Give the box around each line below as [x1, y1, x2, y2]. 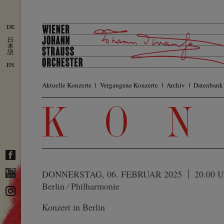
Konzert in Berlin [42, 201, 105, 213]
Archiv [166, 80, 185, 89]
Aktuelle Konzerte [42, 80, 91, 89]
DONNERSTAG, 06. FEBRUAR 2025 [42, 168, 182, 180]
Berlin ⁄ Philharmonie [42, 180, 119, 192]
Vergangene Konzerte [100, 80, 158, 89]
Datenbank [193, 80, 223, 89]
